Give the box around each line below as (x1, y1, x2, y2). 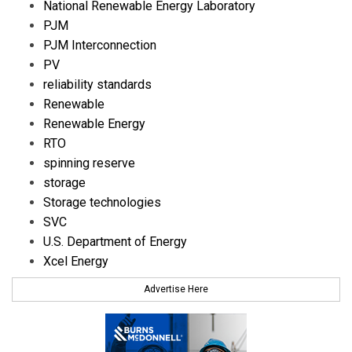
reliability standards (43, 76, 152, 92)
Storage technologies (43, 194, 161, 210)
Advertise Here (144, 284, 208, 295)
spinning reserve (43, 155, 135, 170)
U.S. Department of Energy (43, 233, 187, 249)
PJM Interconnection (43, 37, 156, 53)
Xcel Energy (43, 253, 108, 269)
